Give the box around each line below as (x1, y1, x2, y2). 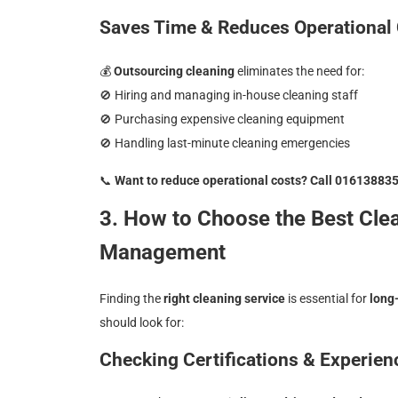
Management (99, 239, 226, 265)
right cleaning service (163, 291, 285, 306)
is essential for (285, 291, 370, 306)
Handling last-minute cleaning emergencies (112, 136, 350, 151)
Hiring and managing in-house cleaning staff (112, 88, 358, 103)
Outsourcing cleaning (114, 64, 235, 79)
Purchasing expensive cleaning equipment (112, 112, 345, 127)
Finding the (99, 291, 163, 306)
